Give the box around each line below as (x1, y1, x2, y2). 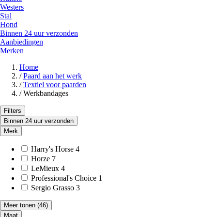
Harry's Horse (31, 144, 74, 153)
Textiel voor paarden (23, 80, 86, 89)
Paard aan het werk (23, 71, 82, 80)
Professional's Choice (31, 173, 96, 182)
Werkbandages (23, 89, 68, 97)
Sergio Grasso (31, 183, 74, 192)
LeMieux (31, 164, 59, 172)
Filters (4, 107, 21, 114)
